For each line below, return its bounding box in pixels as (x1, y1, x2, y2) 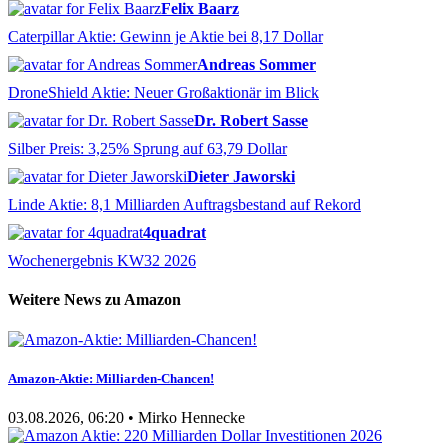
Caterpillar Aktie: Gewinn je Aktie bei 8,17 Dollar (8, 28, 323, 46)
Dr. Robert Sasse (194, 112, 308, 130)
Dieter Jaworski (187, 168, 295, 186)
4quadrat (143, 224, 206, 242)
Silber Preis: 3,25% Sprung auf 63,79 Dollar (8, 140, 287, 158)
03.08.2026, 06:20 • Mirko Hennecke (8, 408, 245, 426)
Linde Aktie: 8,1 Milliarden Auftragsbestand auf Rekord (8, 196, 361, 214)
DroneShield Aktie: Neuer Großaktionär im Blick (8, 84, 319, 102)
